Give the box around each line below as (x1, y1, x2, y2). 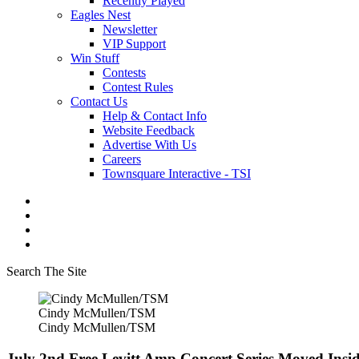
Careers (103, 152, 141, 166)
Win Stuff (71, 51, 119, 65)
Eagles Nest (71, 8, 131, 22)
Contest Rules (103, 80, 173, 94)
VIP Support (103, 37, 166, 50)
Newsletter (103, 22, 157, 36)
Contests (103, 66, 146, 79)
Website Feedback (103, 123, 195, 137)
